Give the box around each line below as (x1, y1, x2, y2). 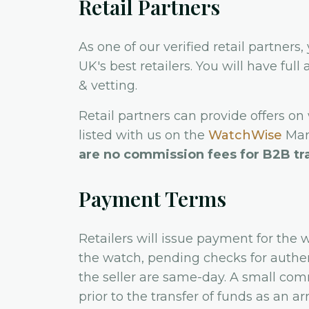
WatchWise (208, 128, 282, 143)
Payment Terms (79, 185, 226, 212)
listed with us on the (79, 128, 208, 143)
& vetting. (79, 78, 137, 93)
